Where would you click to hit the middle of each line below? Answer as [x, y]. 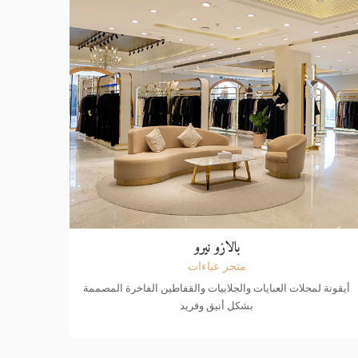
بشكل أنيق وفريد [217, 306]
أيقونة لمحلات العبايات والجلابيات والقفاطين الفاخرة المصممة [217, 288]
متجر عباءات [217, 266]
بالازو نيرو [217, 249]
